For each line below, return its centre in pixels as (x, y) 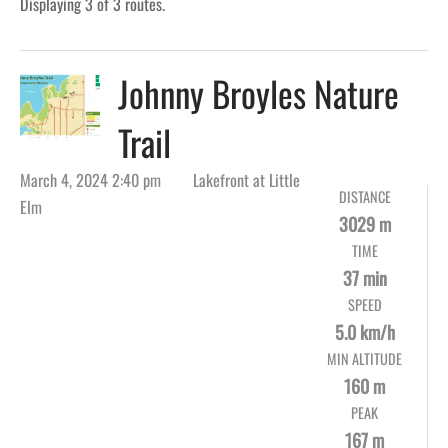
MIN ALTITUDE (364, 359)
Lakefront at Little (247, 180)
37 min (364, 278)
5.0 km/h (364, 332)
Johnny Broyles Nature (258, 93)
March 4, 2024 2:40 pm (90, 180)
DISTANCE (364, 197)
